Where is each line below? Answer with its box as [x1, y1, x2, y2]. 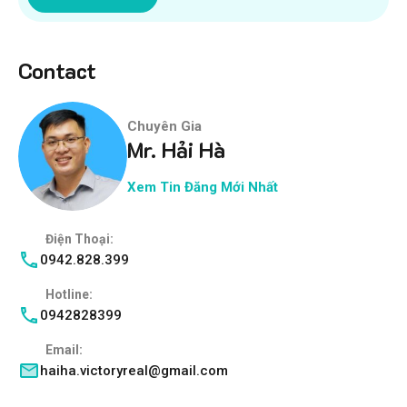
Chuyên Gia [127, 117, 202, 134]
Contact [18, 56, 96, 85]
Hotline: [45, 287, 95, 303]
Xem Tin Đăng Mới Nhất [127, 178, 278, 195]
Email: [45, 342, 85, 358]
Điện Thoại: [45, 232, 116, 247]
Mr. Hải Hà [127, 134, 225, 164]
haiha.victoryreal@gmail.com [40, 362, 228, 380]
